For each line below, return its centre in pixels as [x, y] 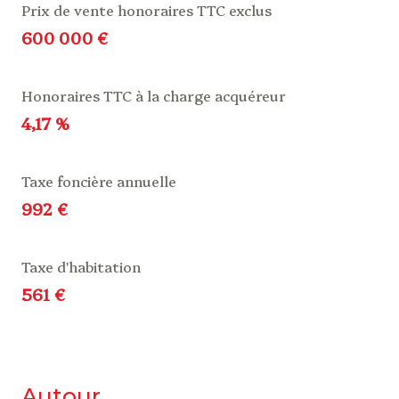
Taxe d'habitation [81, 267]
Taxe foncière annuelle [99, 181]
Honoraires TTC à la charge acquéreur [154, 96]
